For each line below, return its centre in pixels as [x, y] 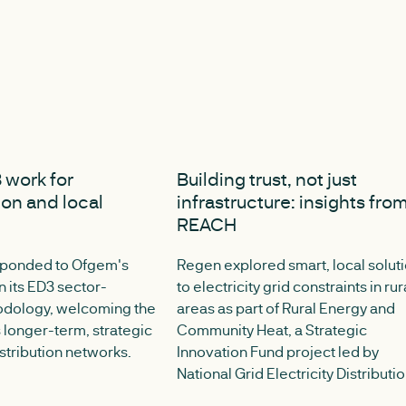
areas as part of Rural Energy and [286, 308]
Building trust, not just [267, 179]
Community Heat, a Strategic [272, 330]
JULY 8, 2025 [231, 163]
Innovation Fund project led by [278, 352]
